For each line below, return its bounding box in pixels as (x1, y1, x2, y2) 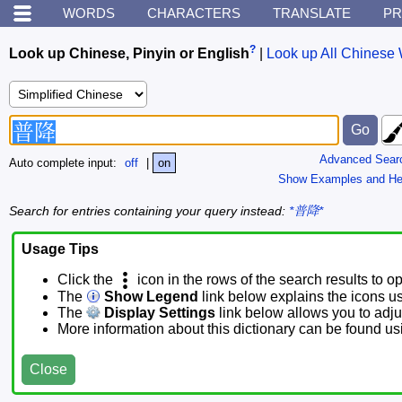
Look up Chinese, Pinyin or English (9, 46, 249, 62)
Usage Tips (22, 241, 99, 258)
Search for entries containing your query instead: (9, 203, 289, 218)
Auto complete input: (9, 156, 120, 170)
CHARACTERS (147, 5, 240, 21)
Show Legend (100, 289, 198, 305)
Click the (57, 272, 117, 288)
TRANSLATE (273, 5, 351, 21)
